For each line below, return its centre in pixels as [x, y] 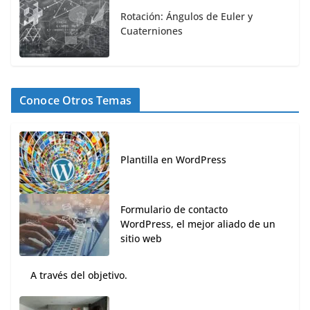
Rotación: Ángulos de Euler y [186, 16]
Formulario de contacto [174, 209]
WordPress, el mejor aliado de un [198, 224]
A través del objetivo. [79, 275]
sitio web [141, 238]
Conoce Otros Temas [75, 100]
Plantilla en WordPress [173, 160]
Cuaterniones [152, 30]
